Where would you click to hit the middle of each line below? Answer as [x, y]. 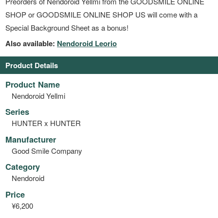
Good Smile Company [47, 150]
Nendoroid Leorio [87, 43]
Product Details [32, 65]
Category [23, 167]
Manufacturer [31, 139]
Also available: [31, 43]
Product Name [33, 84]
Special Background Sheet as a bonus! [67, 28]
